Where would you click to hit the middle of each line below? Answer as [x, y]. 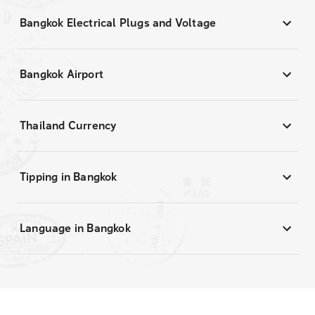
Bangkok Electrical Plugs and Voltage [118, 23]
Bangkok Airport [62, 74]
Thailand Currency [68, 126]
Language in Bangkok [75, 228]
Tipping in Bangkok [69, 177]
